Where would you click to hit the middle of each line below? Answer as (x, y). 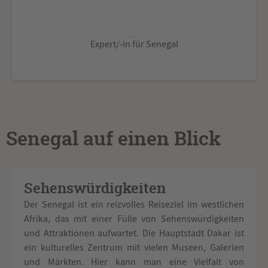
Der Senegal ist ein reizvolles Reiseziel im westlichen (134, 204)
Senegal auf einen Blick (113, 139)
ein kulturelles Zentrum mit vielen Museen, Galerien (134, 247)
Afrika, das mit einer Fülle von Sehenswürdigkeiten (134, 219)
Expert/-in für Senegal (134, 44)
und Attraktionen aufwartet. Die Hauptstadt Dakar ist (134, 233)
